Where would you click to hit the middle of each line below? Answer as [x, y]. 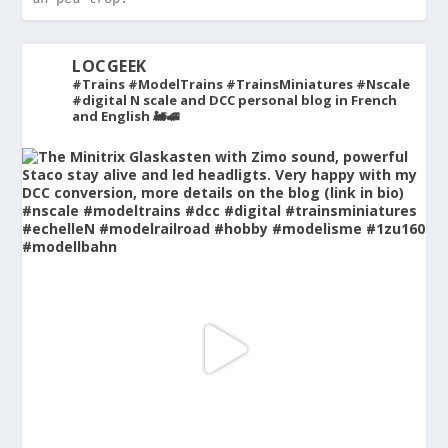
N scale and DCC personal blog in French [262, 99]
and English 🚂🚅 [126, 115]
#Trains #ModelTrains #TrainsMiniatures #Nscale [241, 83]
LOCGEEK [109, 65]
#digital [100, 99]
